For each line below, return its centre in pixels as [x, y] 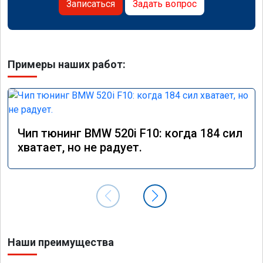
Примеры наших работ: [67, 65]
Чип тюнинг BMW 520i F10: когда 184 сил [130, 134]
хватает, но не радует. [80, 148]
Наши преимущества [61, 242]
